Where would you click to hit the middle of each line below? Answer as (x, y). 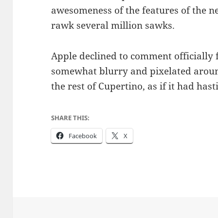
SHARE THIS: (71, 118)
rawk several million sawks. (113, 25)
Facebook (83, 136)
